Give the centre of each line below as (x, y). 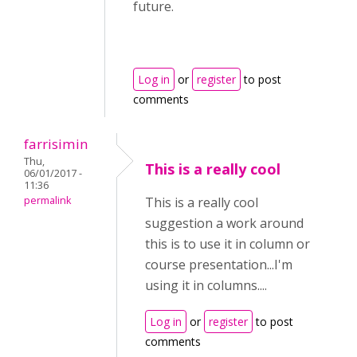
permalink (47, 201)
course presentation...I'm (219, 265)
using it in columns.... (206, 286)
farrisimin (56, 144)
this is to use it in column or (228, 244)
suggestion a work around (224, 224)
